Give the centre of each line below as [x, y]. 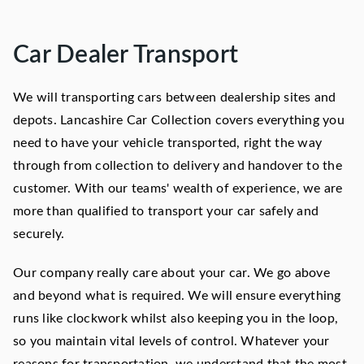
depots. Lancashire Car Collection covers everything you [179, 121]
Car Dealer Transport [126, 56]
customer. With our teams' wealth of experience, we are [178, 189]
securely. [41, 234]
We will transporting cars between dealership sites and [175, 98]
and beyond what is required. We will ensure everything [177, 296]
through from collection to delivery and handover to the [178, 166]
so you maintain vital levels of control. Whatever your [171, 342]
